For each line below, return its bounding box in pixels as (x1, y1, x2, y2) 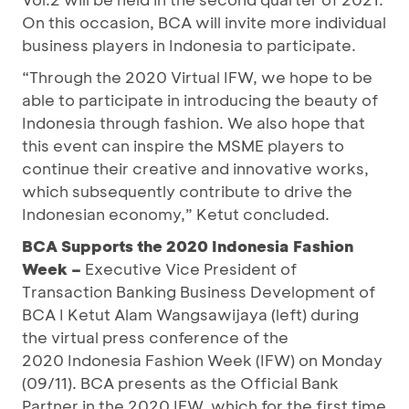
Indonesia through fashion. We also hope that (22, 112, 365, 133)
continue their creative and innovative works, (22, 158, 369, 179)
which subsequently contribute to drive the (22, 181, 352, 202)
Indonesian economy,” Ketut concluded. (22, 204, 333, 225)
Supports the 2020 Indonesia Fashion (61, 236, 353, 257)
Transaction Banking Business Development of (22, 281, 375, 302)
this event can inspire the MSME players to (22, 135, 344, 156)
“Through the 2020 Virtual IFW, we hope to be (22, 67, 372, 88)
